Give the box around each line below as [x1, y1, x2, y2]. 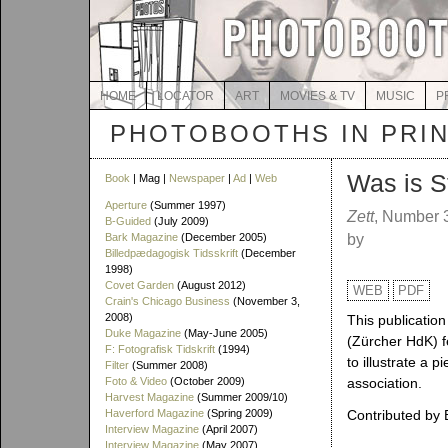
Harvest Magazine [105, 391, 194, 403]
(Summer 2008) [129, 359, 208, 371]
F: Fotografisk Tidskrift [105, 343, 215, 355]
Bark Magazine [105, 231, 178, 243]
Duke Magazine [105, 327, 181, 339]
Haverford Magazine [105, 407, 204, 419]
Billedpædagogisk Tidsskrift [105, 247, 238, 259]
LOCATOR [156, 89, 214, 103]
